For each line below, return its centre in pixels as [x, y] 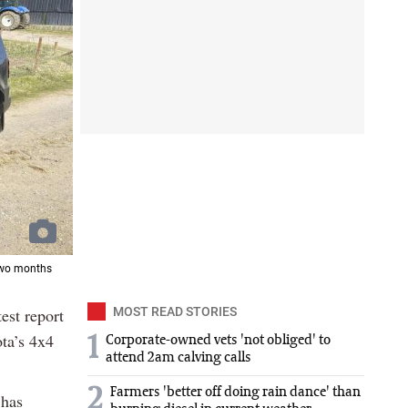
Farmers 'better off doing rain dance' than [235, 392]
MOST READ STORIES [175, 311]
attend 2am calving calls [178, 357]
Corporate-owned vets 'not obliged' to [218, 340]
